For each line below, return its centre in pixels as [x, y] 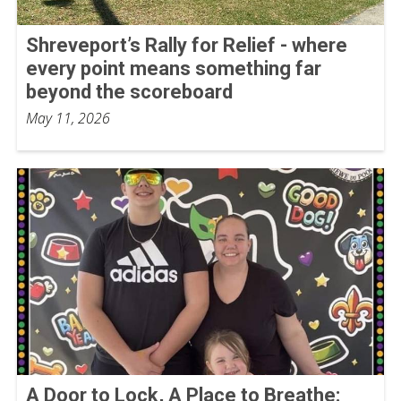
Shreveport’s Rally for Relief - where [187, 46]
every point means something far [174, 69]
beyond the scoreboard [129, 92]
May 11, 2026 [68, 119]
